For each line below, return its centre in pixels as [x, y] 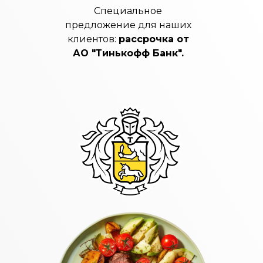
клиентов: [93, 39]
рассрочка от [154, 39]
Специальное [128, 11]
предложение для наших [128, 25]
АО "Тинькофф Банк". [128, 53]
